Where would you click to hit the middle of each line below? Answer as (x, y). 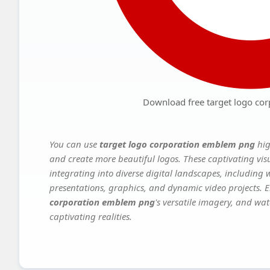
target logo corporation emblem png (177, 144)
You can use (74, 144)
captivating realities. (91, 217)
